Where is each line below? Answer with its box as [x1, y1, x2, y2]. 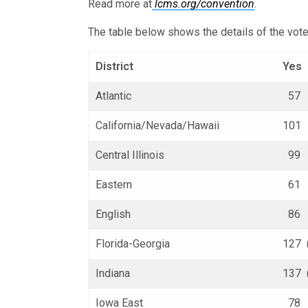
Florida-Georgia [96, 237, 170, 250]
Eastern [96, 178, 132, 191]
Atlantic [96, 89, 131, 102]
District [96, 60, 133, 73]
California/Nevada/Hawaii [96, 119, 219, 132]
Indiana [96, 267, 130, 280]
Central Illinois [96, 148, 165, 162]
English [96, 208, 131, 221]
